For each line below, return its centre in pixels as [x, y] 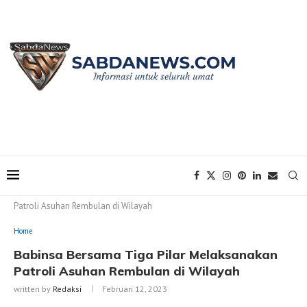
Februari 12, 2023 [135, 289]
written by [33, 289]
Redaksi [67, 289]
